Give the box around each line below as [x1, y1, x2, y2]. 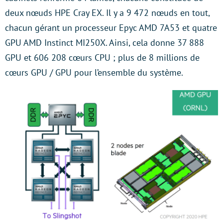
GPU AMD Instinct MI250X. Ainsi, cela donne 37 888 [5, 37, 204, 48]
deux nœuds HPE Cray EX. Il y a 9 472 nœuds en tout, [5, 7, 210, 18]
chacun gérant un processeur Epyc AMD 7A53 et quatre [5, 22, 217, 33]
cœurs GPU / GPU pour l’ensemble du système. [5, 67, 183, 78]
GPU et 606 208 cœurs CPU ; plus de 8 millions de [5, 52, 200, 63]
